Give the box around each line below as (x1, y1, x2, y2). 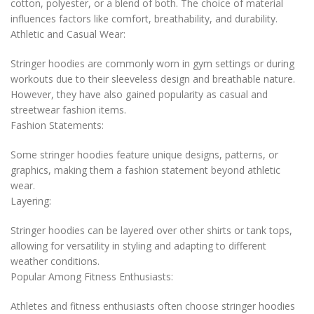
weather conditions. (11, 254, 100, 268)
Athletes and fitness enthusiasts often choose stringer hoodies (11, 299, 295, 313)
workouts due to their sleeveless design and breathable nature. (11, 71, 295, 86)
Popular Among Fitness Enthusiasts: (11, 269, 173, 283)
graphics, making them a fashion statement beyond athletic (11, 163, 280, 177)
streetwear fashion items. (11, 102, 126, 116)
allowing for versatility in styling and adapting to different (11, 238, 266, 252)
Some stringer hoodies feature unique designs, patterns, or (11, 147, 278, 161)
